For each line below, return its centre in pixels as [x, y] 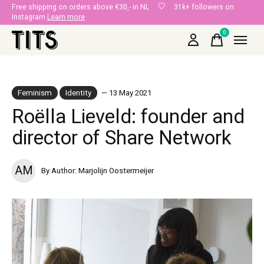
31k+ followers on [199, 7]
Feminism [35, 93]
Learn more [66, 17]
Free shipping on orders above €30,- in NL [85, 7]
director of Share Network [122, 138]
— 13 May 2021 [126, 93]
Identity [79, 93]
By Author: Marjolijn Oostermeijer [98, 171]
